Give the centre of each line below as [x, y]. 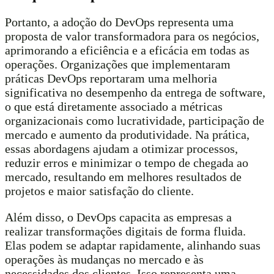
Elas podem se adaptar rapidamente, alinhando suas [133, 245]
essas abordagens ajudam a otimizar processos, [121, 148]
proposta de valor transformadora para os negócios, [132, 36]
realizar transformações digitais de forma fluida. [125, 231]
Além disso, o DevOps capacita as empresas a [118, 217]
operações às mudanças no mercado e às [104, 259]
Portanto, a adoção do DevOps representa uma [119, 22]
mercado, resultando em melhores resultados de [123, 176]
